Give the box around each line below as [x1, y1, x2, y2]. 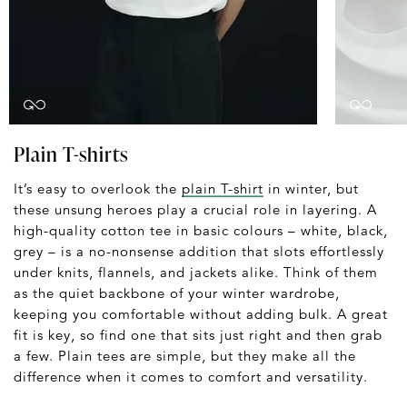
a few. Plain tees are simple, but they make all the [14, 347, 356, 365]
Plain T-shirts [14, 140, 128, 169]
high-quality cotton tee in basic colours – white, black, [14, 222, 388, 240]
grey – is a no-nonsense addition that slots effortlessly [14, 243, 384, 261]
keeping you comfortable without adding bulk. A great [14, 305, 388, 323]
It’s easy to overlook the [14, 180, 182, 198]
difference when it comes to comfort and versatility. [14, 368, 368, 386]
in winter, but [263, 180, 359, 198]
